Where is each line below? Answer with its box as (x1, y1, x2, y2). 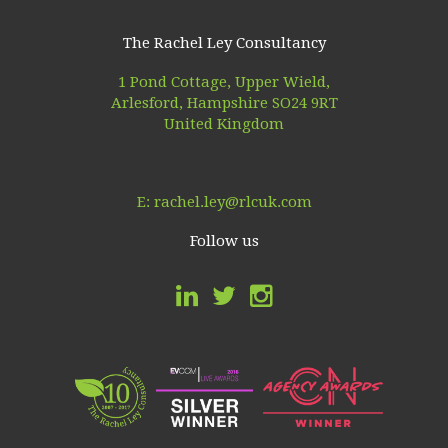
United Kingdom (164, 115, 284, 134)
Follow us (189, 232, 259, 251)
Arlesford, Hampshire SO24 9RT (110, 94, 338, 113)
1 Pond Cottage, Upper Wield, (118, 73, 330, 92)
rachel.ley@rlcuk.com (153, 193, 312, 212)
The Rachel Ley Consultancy (122, 34, 326, 53)
